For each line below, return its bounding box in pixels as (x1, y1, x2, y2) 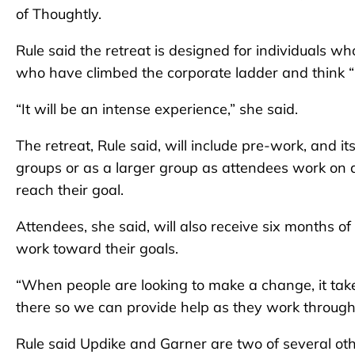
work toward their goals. (16, 239, 178, 258)
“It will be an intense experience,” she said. (16, 99, 298, 118)
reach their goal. (16, 180, 124, 199)
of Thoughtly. (16, 4, 101, 23)
